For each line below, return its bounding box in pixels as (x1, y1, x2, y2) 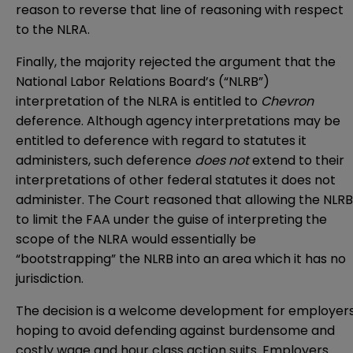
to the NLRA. (16, 20, 90, 39)
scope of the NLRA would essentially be (16, 229, 256, 248)
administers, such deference (16, 150, 195, 169)
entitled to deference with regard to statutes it (16, 131, 307, 150)
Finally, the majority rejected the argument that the (16, 52, 336, 71)
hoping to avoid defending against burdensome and (16, 321, 335, 340)
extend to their (249, 150, 344, 169)
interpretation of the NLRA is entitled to (16, 91, 261, 110)
